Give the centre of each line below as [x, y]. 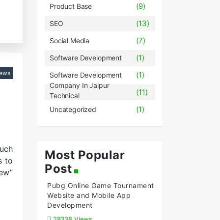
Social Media [70, 41]
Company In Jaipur [80, 85]
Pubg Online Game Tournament [101, 185]
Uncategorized [73, 109]
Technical [65, 96]
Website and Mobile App [89, 195]
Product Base [71, 6]
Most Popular [85, 155]
